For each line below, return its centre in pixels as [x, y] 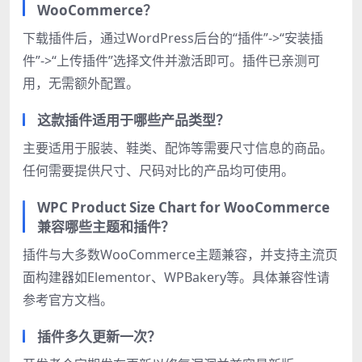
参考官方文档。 [68, 300]
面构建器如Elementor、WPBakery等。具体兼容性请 [176, 278]
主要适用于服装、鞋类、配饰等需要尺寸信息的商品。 [178, 148]
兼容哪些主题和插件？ [106, 227]
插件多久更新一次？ [99, 337]
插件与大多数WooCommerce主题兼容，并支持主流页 [180, 255]
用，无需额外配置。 [81, 84]
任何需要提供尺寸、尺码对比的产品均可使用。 [158, 171]
